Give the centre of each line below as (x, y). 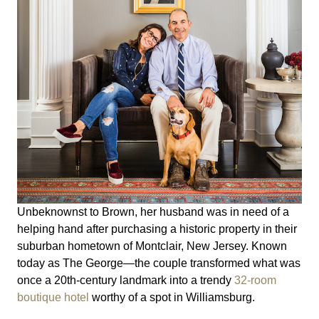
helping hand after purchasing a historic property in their (157, 229)
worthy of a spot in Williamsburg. (172, 297)
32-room (255, 280)
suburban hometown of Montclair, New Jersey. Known (152, 246)
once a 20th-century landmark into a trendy (126, 280)
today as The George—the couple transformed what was (159, 263)
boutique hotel (53, 297)
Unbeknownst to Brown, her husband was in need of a (153, 211)
